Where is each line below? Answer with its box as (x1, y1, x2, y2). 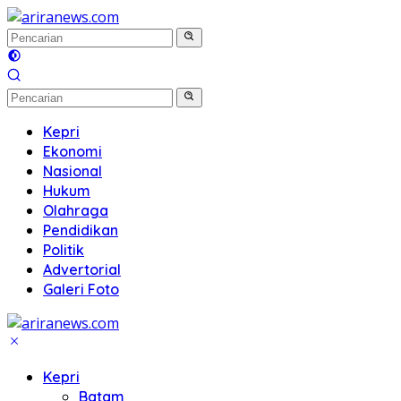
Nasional (43, 162, 102, 180)
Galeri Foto (43, 280, 119, 298)
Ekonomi (43, 142, 102, 160)
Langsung (6, 6, 74, 26)
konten (6, 46, 55, 65)
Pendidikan (43, 221, 118, 239)
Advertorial (43, 260, 121, 278)
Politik (43, 241, 84, 259)
